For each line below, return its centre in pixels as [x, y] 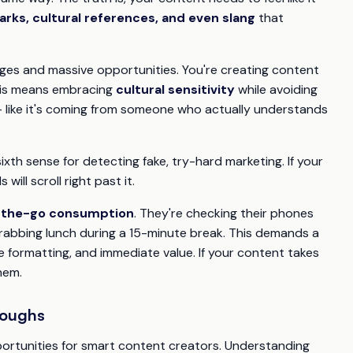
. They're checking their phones [224, 214]
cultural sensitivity [175, 90]
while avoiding [276, 90]
